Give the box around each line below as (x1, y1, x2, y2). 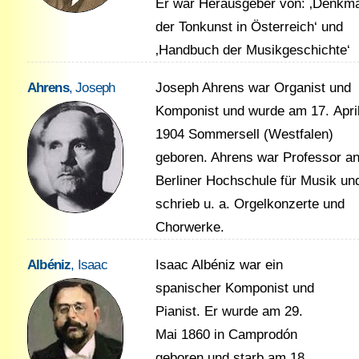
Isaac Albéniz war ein (155, 257, 283, 272)
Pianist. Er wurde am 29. (155, 304, 303, 319)
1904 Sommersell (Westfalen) (155, 127, 333, 142)
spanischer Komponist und (155, 280, 314, 296)
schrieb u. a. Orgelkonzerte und (155, 196, 345, 212)
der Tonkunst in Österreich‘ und (155, 19, 343, 34)
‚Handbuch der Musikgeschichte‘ (155, 42, 350, 58)
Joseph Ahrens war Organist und (155, 80, 351, 95)
